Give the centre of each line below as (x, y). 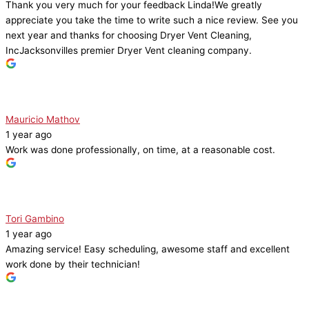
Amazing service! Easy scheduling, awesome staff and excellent (148, 249)
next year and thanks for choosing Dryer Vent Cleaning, (129, 36)
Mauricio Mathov (43, 120)
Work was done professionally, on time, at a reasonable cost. (140, 150)
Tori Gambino (35, 219)
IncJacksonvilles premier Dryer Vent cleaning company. (129, 51)
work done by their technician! (73, 265)
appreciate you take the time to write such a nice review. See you (152, 20)
